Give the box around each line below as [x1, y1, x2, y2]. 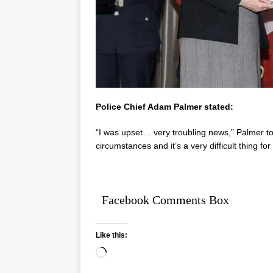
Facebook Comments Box [102, 193, 229, 207]
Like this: [96, 230, 127, 239]
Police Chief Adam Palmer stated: [96, 101, 233, 112]
